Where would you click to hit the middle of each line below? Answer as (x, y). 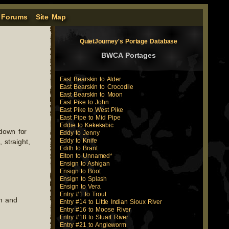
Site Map (51, 17)
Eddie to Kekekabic (86, 125)
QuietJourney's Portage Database (129, 41)
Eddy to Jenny (79, 133)
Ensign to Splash (83, 179)
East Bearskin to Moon (91, 95)
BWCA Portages (129, 55)
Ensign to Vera (80, 187)
